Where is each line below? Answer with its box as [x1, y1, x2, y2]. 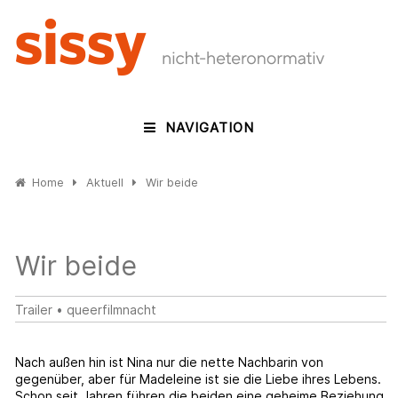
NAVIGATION [164, 119, 254, 137]
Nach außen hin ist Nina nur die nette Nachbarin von [15, 354, 324, 370]
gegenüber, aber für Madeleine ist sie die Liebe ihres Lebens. [15, 371, 382, 387]
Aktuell [86, 175, 124, 190]
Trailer [15, 302, 53, 318]
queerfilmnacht [67, 302, 157, 318]
